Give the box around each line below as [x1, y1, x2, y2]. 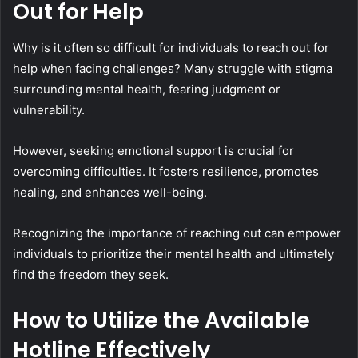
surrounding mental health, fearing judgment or [13, 81, 280, 97]
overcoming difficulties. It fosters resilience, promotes [13, 163, 319, 179]
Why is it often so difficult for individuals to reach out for [13, 39, 329, 55]
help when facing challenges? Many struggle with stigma [13, 60, 332, 76]
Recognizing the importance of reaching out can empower [13, 225, 341, 241]
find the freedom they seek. [13, 266, 169, 282]
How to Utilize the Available [13, 304, 310, 335]
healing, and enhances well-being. [13, 184, 207, 200]
